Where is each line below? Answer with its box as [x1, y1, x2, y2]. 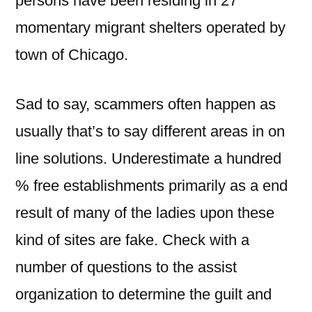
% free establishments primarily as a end [15, 177, 288, 194]
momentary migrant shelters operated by [15, 19, 286, 36]
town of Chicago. [15, 46, 128, 63]
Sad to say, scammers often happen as [15, 95, 276, 113]
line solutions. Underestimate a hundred [15, 150, 281, 167]
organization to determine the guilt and [15, 286, 272, 303]
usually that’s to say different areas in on [15, 123, 285, 140]
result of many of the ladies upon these [15, 204, 274, 221]
